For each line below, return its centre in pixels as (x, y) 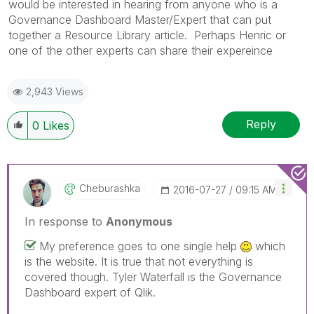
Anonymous (139, 221)
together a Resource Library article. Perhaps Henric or (147, 35)
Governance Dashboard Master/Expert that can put (140, 19)
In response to (65, 221)
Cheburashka (110, 188)
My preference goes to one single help (140, 246)
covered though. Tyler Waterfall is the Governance (153, 277)
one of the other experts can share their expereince (141, 50)
